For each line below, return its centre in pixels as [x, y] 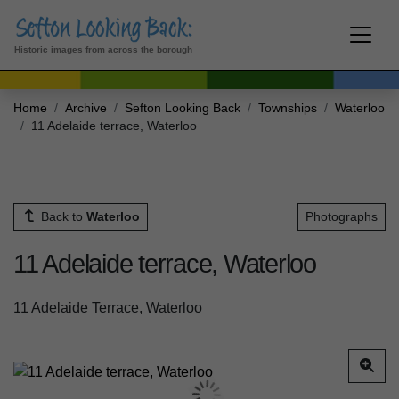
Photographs [342, 216]
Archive [86, 108]
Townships [288, 108]
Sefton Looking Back [183, 108]
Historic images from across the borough [103, 49]
